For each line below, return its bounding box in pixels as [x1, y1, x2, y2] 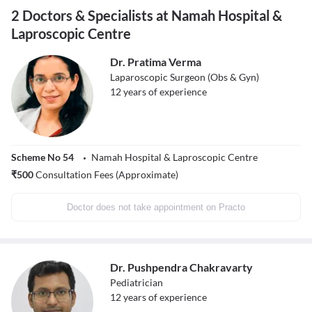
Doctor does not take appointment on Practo [67, 202, 245, 213]
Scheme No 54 [11, 151, 74, 164]
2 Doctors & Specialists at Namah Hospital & [11, 7, 282, 24]
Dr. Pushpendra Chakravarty [110, 260, 253, 274]
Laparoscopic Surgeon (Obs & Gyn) [110, 71, 259, 84]
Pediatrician [110, 276, 163, 289]
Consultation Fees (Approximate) [33, 169, 178, 181]
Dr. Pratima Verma [110, 55, 201, 69]
